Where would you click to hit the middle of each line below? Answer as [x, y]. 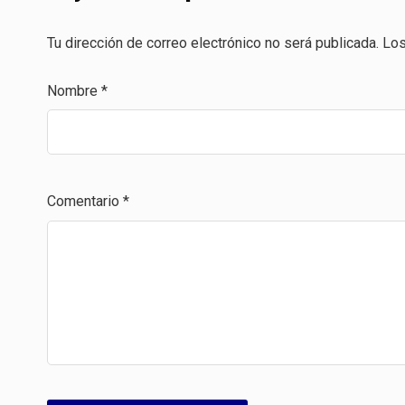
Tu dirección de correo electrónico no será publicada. [213, 42]
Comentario [85, 202]
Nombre [74, 90]
